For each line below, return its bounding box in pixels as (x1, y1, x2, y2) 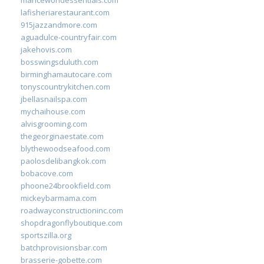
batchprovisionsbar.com (21, 242, 107, 253)
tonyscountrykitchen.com (21, 81, 110, 92)
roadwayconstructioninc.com (21, 204, 123, 216)
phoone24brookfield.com (21, 180, 111, 191)
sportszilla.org (21, 229, 71, 240)
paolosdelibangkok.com (21, 155, 106, 166)
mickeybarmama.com (21, 192, 97, 203)
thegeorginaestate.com (21, 130, 104, 141)
